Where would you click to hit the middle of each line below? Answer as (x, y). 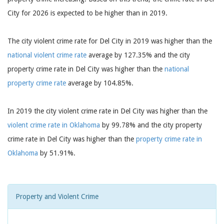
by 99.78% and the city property (151, 125)
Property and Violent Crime (57, 196)
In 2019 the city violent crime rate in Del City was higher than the (107, 111)
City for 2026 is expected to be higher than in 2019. (87, 13)
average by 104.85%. (100, 83)
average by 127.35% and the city (138, 55)
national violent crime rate (47, 55)
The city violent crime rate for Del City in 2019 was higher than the (110, 41)
